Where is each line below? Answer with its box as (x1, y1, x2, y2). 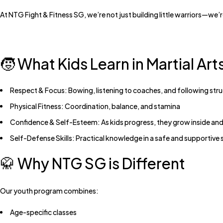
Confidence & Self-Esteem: (10, 117, 100, 126)
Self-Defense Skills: (10, 133, 75, 142)
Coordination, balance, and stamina (64, 102, 180, 111)
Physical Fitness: (10, 102, 64, 111)
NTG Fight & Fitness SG (8, 10, 84, 19)
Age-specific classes (10, 208, 77, 217)
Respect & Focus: (10, 86, 67, 95)
